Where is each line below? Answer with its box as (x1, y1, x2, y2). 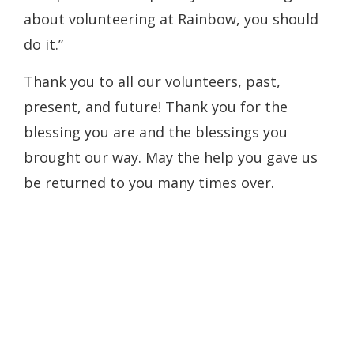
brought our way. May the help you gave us (24, 148, 318, 167)
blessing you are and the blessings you (24, 122, 288, 141)
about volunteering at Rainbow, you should (24, 9, 318, 28)
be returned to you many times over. (24, 173, 274, 192)
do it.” (24, 35, 63, 54)
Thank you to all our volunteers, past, (24, 72, 281, 91)
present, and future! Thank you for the (24, 97, 288, 116)
